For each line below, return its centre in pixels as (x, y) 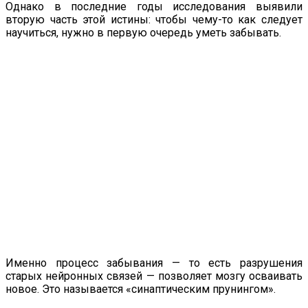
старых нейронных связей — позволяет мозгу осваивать (154, 276)
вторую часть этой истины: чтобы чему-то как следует (154, 19)
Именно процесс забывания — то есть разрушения (154, 263)
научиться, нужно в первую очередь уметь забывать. (143, 32)
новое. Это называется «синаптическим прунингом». (141, 289)
